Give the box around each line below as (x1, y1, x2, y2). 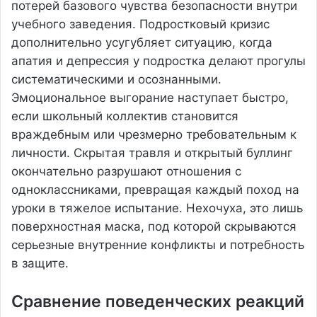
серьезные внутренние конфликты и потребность (11, 237, 304, 252)
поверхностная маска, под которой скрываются (11, 219, 296, 234)
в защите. (11, 255, 69, 270)
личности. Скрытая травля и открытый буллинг (11, 145, 293, 160)
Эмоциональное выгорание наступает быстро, (11, 90, 289, 105)
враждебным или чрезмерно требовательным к (11, 127, 296, 142)
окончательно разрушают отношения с (11, 163, 241, 178)
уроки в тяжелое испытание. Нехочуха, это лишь (11, 200, 303, 215)
